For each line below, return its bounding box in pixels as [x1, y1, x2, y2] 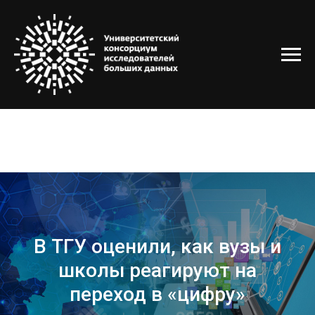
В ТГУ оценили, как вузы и [34, 235, 281, 258]
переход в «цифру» [70, 283, 245, 306]
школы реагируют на [58, 259, 257, 282]
